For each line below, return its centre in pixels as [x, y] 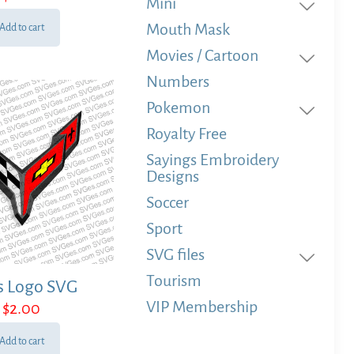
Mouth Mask [188, 29]
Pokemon [179, 107]
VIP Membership [202, 307]
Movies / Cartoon [203, 55]
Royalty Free [187, 134]
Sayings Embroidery [213, 160]
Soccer [168, 202]
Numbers [178, 81]
